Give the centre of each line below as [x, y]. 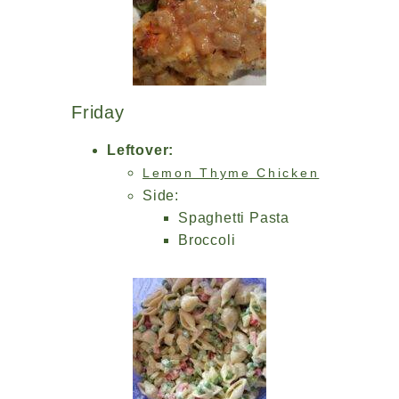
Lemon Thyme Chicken [231, 173]
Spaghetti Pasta [234, 218]
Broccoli [207, 240]
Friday [98, 112]
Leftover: [141, 150]
